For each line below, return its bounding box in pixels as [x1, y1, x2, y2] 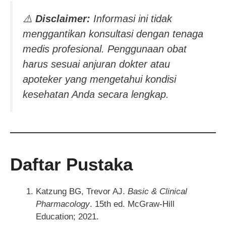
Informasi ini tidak [90, 13, 172, 25]
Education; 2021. [36, 212, 99, 222]
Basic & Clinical [128, 187, 187, 197]
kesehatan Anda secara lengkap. [23, 89, 169, 100]
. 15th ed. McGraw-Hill [90, 199, 175, 209]
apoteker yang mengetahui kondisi [23, 74, 176, 85]
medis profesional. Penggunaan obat [23, 43, 187, 55]
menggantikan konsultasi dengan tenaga [23, 28, 203, 40]
